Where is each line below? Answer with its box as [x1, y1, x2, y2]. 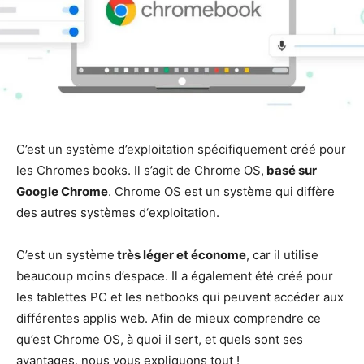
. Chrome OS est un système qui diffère [108, 184, 335, 200]
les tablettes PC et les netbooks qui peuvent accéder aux [16, 289, 344, 305]
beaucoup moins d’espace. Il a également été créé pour [16, 268, 333, 284]
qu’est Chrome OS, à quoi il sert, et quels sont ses [16, 331, 303, 348]
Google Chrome [16, 184, 108, 200]
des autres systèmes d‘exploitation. [16, 205, 219, 221]
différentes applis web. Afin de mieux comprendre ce [16, 310, 321, 327]
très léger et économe [115, 247, 246, 263]
